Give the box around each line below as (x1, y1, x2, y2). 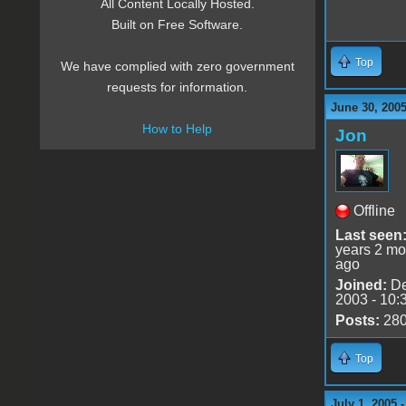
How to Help (142, 121, 213, 137)
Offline (353, 202, 395, 218)
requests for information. (107, 80, 248, 95)
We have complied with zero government (60, 59, 295, 74)
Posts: (334, 312, 380, 328)
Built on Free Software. (111, 17, 244, 33)
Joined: (334, 276, 387, 293)
